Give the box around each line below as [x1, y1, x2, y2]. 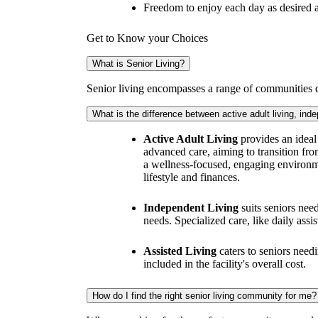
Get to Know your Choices [87, 54, 208, 67]
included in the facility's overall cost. [143, 280, 306, 292]
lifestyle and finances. [143, 193, 240, 206]
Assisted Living [143, 267, 216, 280]
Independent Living [143, 224, 238, 236]
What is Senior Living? [92, 80, 185, 92]
